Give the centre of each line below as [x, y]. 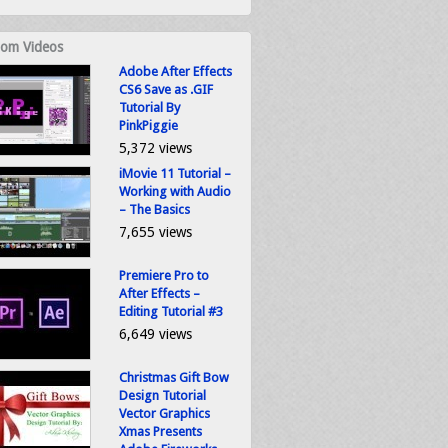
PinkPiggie [148, 125]
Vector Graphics [164, 413]
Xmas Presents [160, 431]
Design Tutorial [162, 395]
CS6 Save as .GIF [166, 89]
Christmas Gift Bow [174, 377]
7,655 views [155, 232]
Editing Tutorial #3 [171, 311]
